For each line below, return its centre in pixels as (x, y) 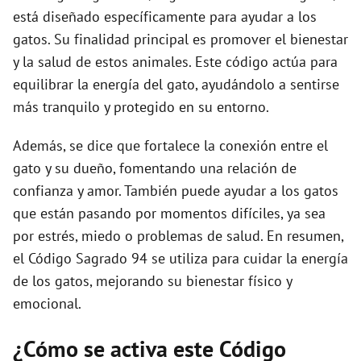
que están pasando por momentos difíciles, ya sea (169, 214)
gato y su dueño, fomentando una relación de (155, 168)
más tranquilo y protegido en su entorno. (141, 107)
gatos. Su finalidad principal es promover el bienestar (180, 39)
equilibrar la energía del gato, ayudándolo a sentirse (176, 85)
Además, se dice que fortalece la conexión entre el (170, 146)
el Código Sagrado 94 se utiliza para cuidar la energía (180, 259)
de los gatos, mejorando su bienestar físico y (152, 281)
